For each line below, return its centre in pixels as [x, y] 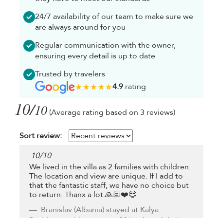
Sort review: [41, 136]
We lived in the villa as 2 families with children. [110, 167]
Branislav [56, 209]
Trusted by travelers [70, 74]
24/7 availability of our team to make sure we [114, 17]
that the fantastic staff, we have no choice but [109, 185]
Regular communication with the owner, [105, 45]
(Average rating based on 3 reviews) [112, 113]
